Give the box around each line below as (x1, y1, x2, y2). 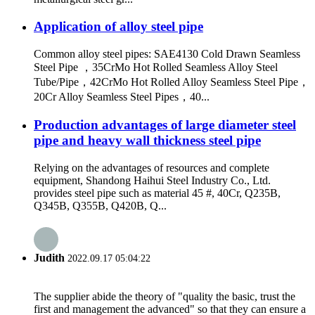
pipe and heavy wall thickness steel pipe (34, 133, 261, 148)
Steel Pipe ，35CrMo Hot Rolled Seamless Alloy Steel (34, 60, 278, 73)
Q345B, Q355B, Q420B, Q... (34, 200, 167, 212)
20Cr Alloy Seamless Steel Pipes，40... (34, 90, 210, 103)
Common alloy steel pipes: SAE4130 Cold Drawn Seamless (34, 47, 300, 60)
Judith (34, 252, 65, 264)
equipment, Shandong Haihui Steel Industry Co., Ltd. (34, 174, 271, 187)
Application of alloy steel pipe (34, 19, 203, 34)
